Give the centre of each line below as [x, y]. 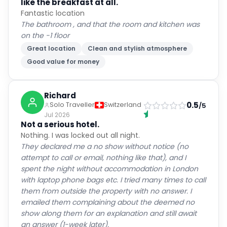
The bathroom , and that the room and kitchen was [110, 24]
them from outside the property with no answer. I [106, 191]
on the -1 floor [45, 35]
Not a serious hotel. [60, 124]
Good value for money [63, 62]
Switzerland [123, 105]
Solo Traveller [72, 105]
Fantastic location [53, 13]
